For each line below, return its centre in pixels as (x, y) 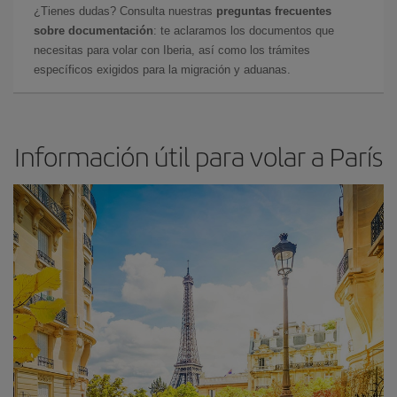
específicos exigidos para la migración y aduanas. (162, 70)
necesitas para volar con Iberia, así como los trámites (172, 50)
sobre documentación (93, 31)
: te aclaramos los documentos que (244, 31)
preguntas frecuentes (274, 11)
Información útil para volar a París (198, 156)
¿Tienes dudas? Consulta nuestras (125, 11)
